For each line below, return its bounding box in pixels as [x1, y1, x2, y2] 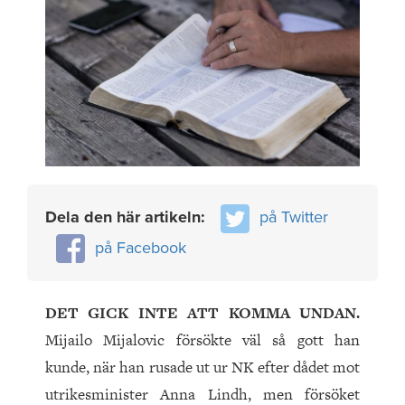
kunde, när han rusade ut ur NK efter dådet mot [45, 356, 360, 379]
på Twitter [259, 207, 328, 227]
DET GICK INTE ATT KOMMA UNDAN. [45, 302, 360, 325]
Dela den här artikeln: [45, 207, 210, 227]
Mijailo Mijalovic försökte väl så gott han [45, 329, 360, 352]
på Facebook [95, 237, 186, 258]
